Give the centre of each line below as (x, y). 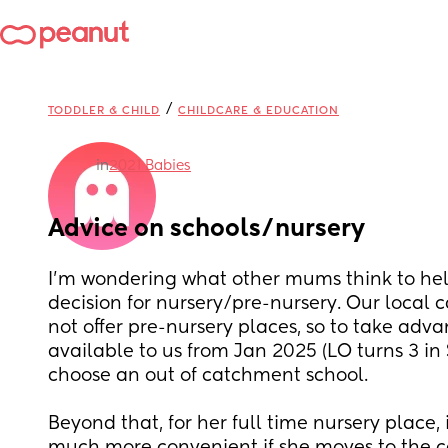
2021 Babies (150, 166)
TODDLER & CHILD (104, 110)
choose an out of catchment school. (210, 376)
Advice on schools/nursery (206, 229)
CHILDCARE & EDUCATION (258, 110)
